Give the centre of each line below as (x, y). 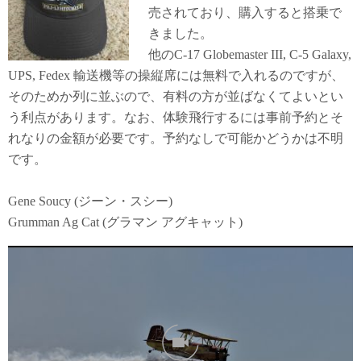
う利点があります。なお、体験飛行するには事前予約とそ (176, 117)
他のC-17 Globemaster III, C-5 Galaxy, (250, 54)
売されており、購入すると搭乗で (245, 12)
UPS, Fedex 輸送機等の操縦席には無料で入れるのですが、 (176, 75)
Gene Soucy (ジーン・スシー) (90, 201)
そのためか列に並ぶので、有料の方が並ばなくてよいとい (176, 96)
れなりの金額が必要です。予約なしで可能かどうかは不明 (176, 138)
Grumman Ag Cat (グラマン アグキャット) (125, 222)
